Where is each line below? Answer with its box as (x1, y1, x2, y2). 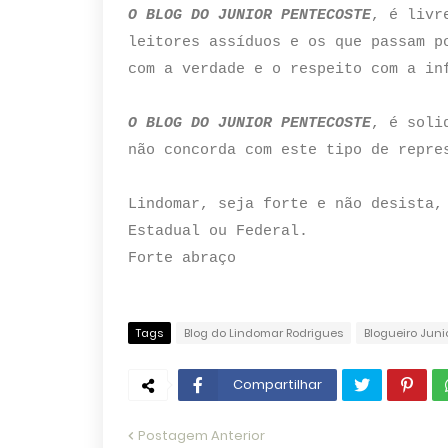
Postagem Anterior (137, 426, 265, 445)
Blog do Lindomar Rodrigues (183, 325, 343, 341)
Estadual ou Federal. (127, 223, 308, 239)
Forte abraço (127, 250, 236, 266)
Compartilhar (232, 375, 322, 394)
